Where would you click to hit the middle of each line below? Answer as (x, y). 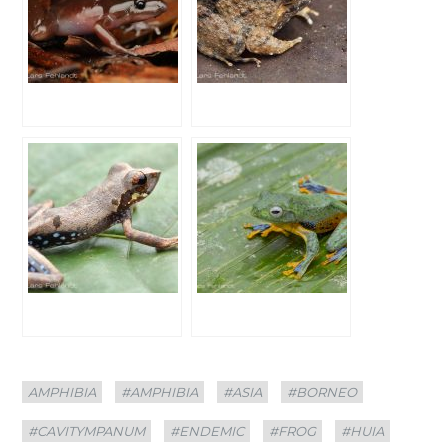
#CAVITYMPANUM (87, 430)
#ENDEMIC (207, 430)
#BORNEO (322, 391)
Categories (52, 380)
